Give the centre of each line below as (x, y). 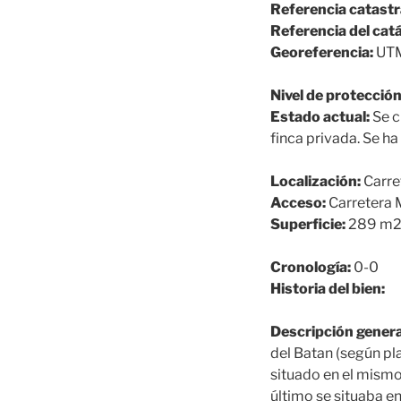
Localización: (316, 181)
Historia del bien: (328, 289)
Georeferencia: (322, 52)
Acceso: (298, 203)
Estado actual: (320, 117)
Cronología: (311, 267)
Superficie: (308, 224)
